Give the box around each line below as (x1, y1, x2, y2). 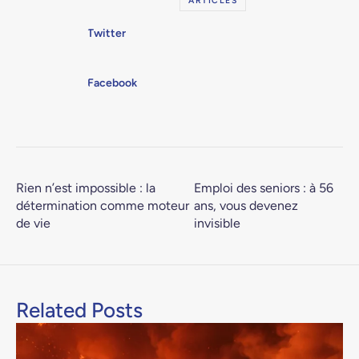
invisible (193, 216, 240, 231)
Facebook (87, 75, 138, 90)
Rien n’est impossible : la (16, 180, 155, 196)
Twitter (87, 26, 127, 40)
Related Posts (16, 297, 143, 323)
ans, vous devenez (193, 198, 298, 213)
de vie (16, 216, 50, 231)
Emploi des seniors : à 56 (193, 180, 333, 196)
